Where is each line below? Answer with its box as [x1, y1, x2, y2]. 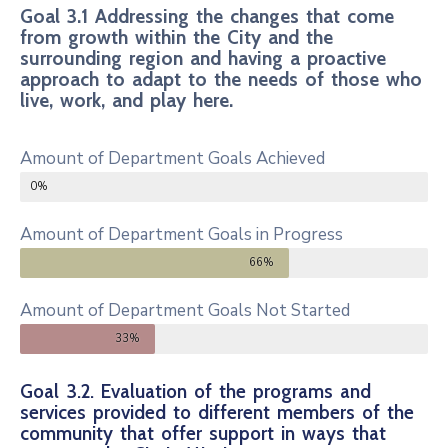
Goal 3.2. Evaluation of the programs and [20, 380, 371, 404]
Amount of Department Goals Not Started [20, 299, 350, 323]
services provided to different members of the [20, 401, 414, 425]
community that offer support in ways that [20, 422, 386, 446]
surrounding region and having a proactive [20, 47, 386, 71]
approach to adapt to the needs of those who [20, 68, 422, 92]
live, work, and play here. [20, 89, 233, 113]
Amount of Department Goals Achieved [20, 147, 325, 171]
